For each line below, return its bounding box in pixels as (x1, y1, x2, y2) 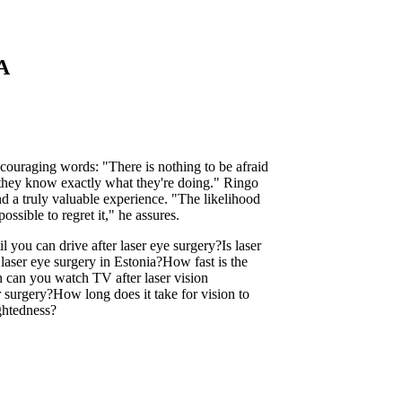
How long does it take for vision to (53, 286, 249, 302)
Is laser (222, 238, 261, 254)
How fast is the (162, 254, 248, 270)
